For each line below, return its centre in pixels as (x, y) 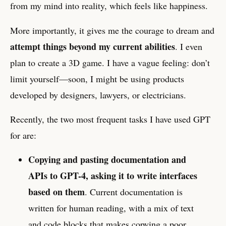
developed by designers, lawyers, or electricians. (98, 95)
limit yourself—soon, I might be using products (97, 78)
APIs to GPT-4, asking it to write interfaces (113, 176)
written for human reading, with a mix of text (111, 208)
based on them (56, 192)
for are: (23, 135)
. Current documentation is (134, 192)
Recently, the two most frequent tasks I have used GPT (110, 119)
